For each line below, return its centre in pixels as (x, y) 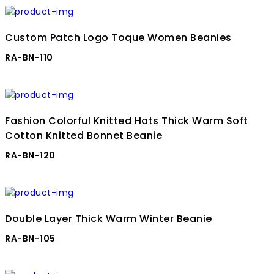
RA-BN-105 (30, 239)
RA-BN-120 (30, 156)
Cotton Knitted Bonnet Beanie (83, 136)
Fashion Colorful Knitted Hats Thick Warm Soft (127, 121)
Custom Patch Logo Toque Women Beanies (118, 38)
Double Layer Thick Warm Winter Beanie (109, 219)
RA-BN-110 (29, 58)
